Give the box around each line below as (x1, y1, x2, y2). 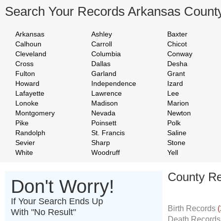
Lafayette (15, 89, 44, 97)
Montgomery (15, 109, 55, 117)
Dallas (91, 60, 110, 68)
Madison (91, 99, 118, 107)
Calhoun (15, 40, 41, 48)
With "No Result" (11, 207, 76, 217)
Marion (167, 99, 189, 107)
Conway (167, 50, 192, 58)
